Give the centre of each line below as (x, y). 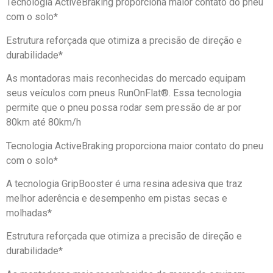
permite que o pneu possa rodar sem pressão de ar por (124, 108)
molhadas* (29, 213)
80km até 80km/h (44, 122)
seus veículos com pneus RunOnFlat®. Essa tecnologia (124, 93)
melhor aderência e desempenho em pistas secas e (117, 199)
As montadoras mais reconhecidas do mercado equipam (126, 79)
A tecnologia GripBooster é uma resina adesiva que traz (124, 184)
